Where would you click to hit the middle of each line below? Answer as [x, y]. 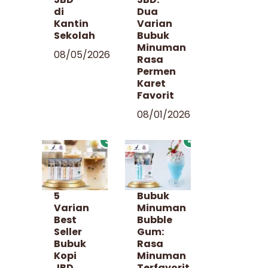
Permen [156, 71]
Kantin [71, 23]
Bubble [154, 220]
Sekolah [75, 35]
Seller [68, 232]
